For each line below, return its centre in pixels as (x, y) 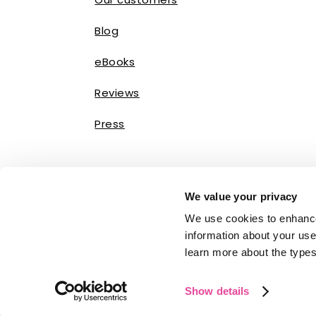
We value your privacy (241, 196)
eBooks (115, 62)
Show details (217, 291)
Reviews (117, 93)
